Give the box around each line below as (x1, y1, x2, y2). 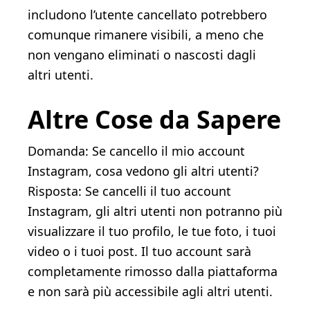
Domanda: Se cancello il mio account (28, 143, 245, 160)
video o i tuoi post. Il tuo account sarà (28, 243, 251, 260)
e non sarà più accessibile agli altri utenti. (28, 283, 273, 300)
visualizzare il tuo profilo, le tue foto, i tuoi (28, 223, 276, 240)
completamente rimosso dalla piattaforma (28, 263, 277, 280)
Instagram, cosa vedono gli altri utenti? (28, 163, 259, 180)
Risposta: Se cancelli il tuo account (28, 183, 231, 200)
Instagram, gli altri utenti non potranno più (28, 203, 282, 220)
